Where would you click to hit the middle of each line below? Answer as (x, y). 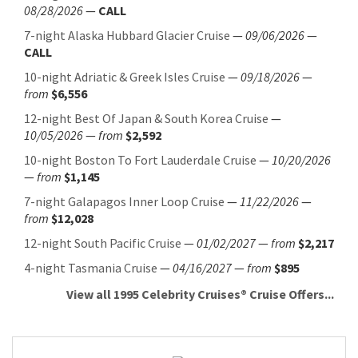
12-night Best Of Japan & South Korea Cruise (146, 119)
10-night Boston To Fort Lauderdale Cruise (140, 160)
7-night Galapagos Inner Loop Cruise (124, 202)
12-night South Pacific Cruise (103, 243)
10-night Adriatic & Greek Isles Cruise (125, 77)
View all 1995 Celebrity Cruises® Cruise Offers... (200, 294)
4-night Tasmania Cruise (91, 268)
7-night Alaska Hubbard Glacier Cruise (127, 36)
